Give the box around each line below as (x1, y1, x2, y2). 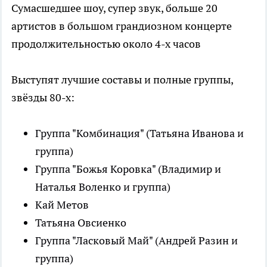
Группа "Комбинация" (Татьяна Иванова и (35, 126, 244, 141)
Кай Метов (35, 198, 89, 212)
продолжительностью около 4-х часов (11, 37, 201, 51)
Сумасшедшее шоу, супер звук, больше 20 (11, 1, 218, 15)
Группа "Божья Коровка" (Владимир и (35, 162, 221, 176)
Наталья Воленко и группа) (35, 180, 170, 194)
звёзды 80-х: (11, 91, 74, 105)
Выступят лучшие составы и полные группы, (11, 73, 233, 87)
